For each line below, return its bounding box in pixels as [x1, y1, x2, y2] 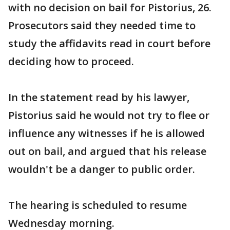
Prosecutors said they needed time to [8, 18, 196, 32]
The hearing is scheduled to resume [8, 198, 187, 212]
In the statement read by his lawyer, [8, 90, 189, 104]
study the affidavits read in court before [8, 36, 210, 50]
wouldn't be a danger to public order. [8, 162, 195, 176]
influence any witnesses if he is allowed [8, 126, 205, 140]
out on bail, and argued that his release [8, 144, 206, 158]
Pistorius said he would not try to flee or [8, 108, 209, 122]
